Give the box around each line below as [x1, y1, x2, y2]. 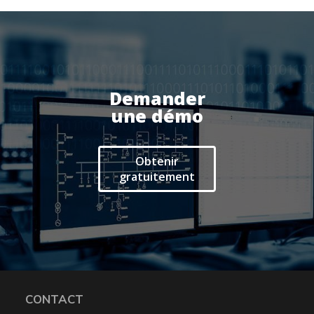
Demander [109, 86, 205, 110]
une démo [111, 103, 203, 128]
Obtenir [135, 153, 179, 169]
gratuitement [119, 168, 195, 184]
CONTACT [25, 291, 83, 306]
